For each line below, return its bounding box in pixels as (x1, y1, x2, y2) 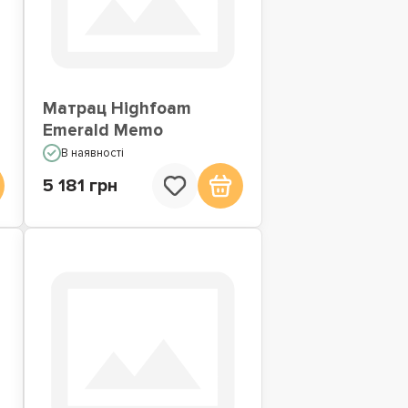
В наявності (60, 146, 124, 161)
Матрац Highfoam (42, 98, 191, 120)
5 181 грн (42, 175, 117, 198)
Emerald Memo (42, 120, 163, 142)
